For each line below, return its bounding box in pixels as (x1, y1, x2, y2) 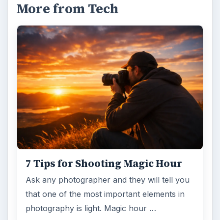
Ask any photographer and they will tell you (26, 174, 190, 185)
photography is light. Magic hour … (26, 203, 157, 213)
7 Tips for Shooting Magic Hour (26, 156, 183, 170)
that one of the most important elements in (26, 189, 185, 199)
